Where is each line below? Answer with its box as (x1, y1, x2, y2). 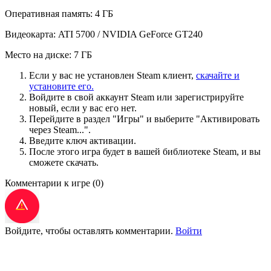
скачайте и (196, 70, 240, 80)
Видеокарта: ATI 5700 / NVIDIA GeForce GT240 (5, 28, 203, 39)
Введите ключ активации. (29, 135, 136, 146)
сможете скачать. (29, 157, 99, 168)
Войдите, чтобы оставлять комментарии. (5, 225, 175, 236)
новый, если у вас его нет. (29, 102, 137, 113)
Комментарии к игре (5, 177, 93, 188)
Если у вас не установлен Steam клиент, (29, 70, 196, 80)
